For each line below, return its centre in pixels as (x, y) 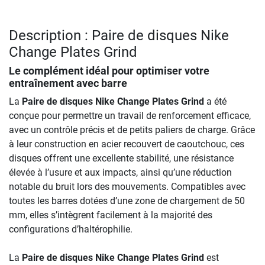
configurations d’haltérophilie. (71, 230)
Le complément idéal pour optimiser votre (109, 71)
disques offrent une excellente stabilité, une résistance (121, 159)
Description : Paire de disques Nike (119, 36)
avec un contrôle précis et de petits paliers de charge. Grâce (132, 130)
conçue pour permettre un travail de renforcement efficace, (130, 116)
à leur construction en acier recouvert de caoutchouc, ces (127, 144)
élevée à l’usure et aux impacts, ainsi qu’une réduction (120, 173)
